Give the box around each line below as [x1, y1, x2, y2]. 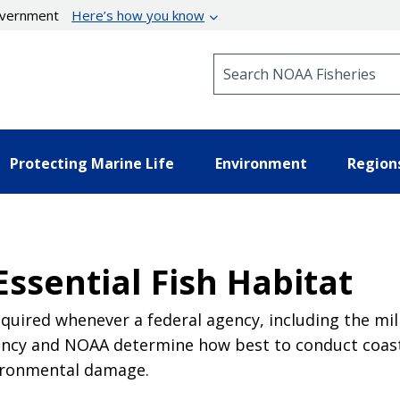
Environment [214, 153, 307, 173]
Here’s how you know [71, 6, 205, 24]
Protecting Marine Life [10, 153, 174, 173]
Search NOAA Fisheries [212, 53, 358, 70]
